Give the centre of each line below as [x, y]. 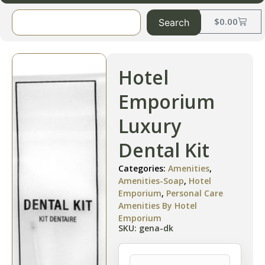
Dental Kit [164, 150]
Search [174, 22]
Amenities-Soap [151, 181]
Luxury [150, 126]
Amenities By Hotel [158, 206]
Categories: [143, 168]
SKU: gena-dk [146, 228]
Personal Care [195, 193]
